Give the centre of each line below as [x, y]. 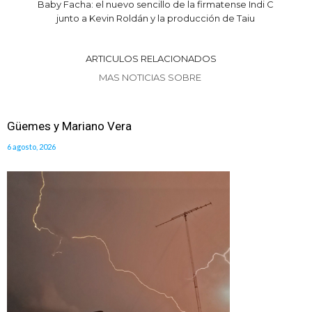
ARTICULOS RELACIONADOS [151, 58]
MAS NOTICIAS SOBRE [151, 77]
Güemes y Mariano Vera [69, 126]
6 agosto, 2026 [31, 146]
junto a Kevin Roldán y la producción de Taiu [156, 18]
